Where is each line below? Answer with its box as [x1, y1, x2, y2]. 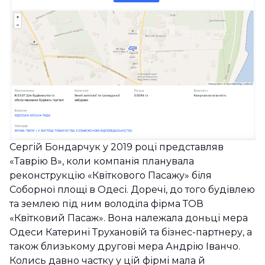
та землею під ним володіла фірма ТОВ [9, 198, 203, 209]
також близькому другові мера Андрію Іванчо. [9, 240, 240, 252]
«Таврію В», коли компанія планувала [9, 155, 194, 167]
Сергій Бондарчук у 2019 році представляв [9, 141, 224, 153]
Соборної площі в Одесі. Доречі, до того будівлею [9, 183, 255, 195]
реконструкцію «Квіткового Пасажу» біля [9, 169, 212, 181]
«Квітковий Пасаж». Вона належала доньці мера [9, 212, 248, 224]
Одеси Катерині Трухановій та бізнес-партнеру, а [9, 226, 252, 238]
